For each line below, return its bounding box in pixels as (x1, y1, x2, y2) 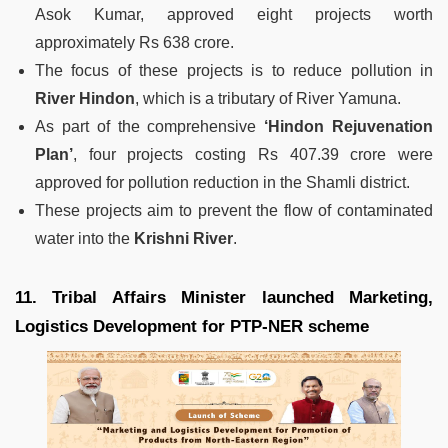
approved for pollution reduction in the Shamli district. (35, 174, 410, 192)
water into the (35, 230, 134, 248)
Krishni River (134, 230, 233, 248)
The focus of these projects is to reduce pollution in (35, 62, 433, 80)
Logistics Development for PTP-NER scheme (15, 317, 369, 337)
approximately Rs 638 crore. (35, 34, 234, 52)
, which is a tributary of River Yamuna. (135, 90, 401, 108)
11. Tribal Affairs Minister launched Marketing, (15, 288, 433, 308)
